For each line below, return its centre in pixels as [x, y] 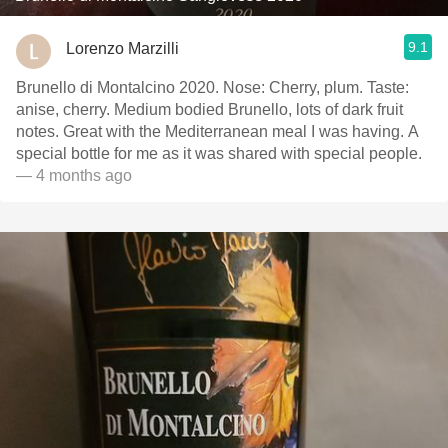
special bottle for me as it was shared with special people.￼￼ [219, 153]
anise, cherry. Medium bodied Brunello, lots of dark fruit [209, 109]
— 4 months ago [74, 175]
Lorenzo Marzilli [122, 48]
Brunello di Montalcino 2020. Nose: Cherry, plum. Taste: [212, 87]
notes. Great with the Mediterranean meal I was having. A [217, 131]
